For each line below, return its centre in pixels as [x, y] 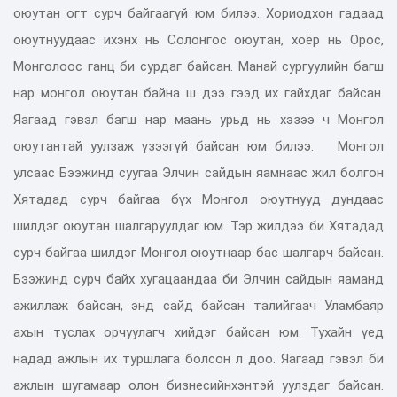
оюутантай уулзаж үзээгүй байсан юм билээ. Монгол [198, 146]
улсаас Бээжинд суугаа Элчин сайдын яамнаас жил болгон [198, 172]
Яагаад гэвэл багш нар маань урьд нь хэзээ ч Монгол [198, 119]
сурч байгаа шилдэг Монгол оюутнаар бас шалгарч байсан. [198, 252]
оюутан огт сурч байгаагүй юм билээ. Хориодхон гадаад [198, 13]
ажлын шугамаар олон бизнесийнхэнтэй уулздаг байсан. [198, 385]
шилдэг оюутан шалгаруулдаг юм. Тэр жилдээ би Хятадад [198, 226]
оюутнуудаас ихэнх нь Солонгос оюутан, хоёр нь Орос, [198, 39]
